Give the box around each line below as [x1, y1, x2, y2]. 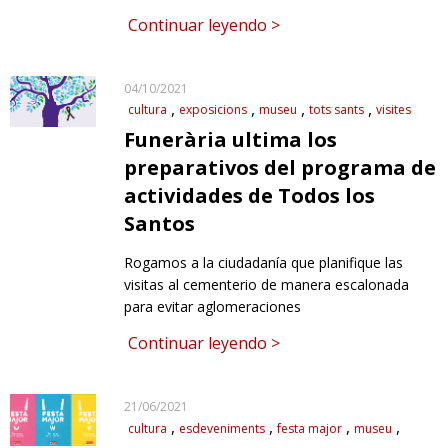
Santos [124, 210, 196, 238]
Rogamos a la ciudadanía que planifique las [124, 253, 404, 273]
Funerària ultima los [124, 126, 338, 154]
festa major [277, 419, 343, 437]
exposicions [179, 101, 248, 119]
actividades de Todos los [124, 182, 376, 210]
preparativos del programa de [124, 154, 437, 182]
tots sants [309, 101, 365, 119]
